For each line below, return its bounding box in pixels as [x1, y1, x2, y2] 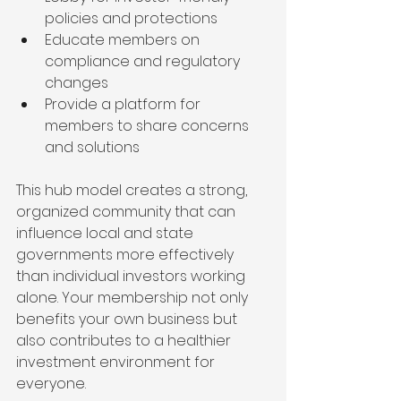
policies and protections [45, 8, 218, 30]
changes [45, 73, 108, 94]
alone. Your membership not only [16, 287, 252, 309]
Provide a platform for [45, 94, 204, 115]
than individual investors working [16, 266, 249, 287]
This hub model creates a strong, [16, 180, 251, 201]
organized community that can [16, 201, 239, 223]
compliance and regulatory [45, 51, 243, 73]
